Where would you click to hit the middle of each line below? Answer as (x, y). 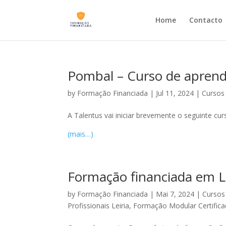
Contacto (206, 20)
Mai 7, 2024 (175, 194)
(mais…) (81, 134)
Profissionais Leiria (99, 206)
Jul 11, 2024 (175, 93)
